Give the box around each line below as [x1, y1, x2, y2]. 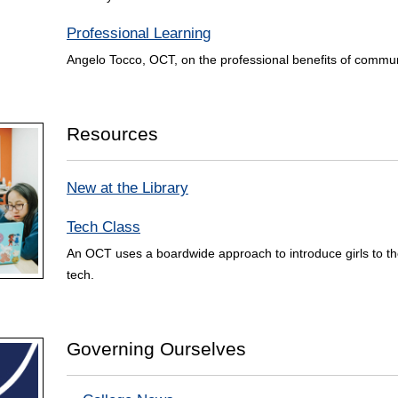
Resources [67, 123, 158, 145]
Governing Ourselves [67, 338, 246, 360]
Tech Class [67, 219, 140, 236]
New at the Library [67, 179, 188, 197]
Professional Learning [67, 25, 211, 43]
